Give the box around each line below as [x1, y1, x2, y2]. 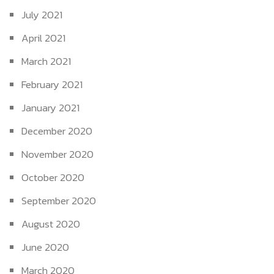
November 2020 [21, 146, 94, 162]
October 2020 [21, 169, 84, 185]
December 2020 [21, 122, 92, 139]
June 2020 [21, 239, 69, 255]
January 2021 [21, 99, 80, 116]
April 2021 [21, 29, 65, 46]
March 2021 [21, 53, 71, 69]
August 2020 [21, 215, 80, 232]
